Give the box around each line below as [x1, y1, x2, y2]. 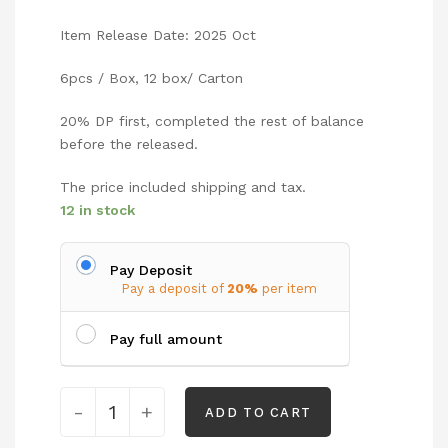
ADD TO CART [205, 404, 312, 420]
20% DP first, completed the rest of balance [60, 113, 364, 130]
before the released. [60, 136, 198, 153]
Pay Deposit [110, 262, 192, 279]
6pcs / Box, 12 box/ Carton [60, 70, 243, 87]
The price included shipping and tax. [60, 179, 306, 196]
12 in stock [60, 202, 135, 219]
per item [262, 281, 317, 297]
